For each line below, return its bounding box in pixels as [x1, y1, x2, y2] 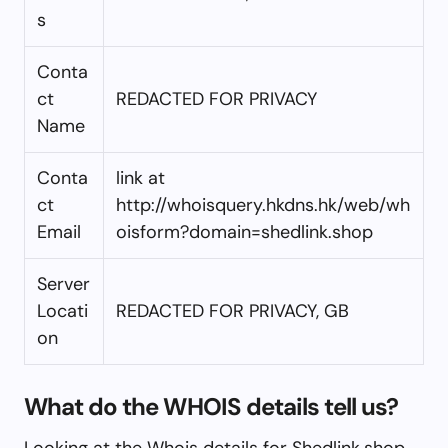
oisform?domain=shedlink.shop [116, 219, 373, 244]
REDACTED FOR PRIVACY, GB [116, 298, 349, 323]
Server [37, 271, 90, 296]
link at [116, 165, 165, 190]
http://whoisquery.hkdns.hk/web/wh [116, 192, 410, 217]
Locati [37, 298, 88, 323]
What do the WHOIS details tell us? [24, 390, 399, 422]
